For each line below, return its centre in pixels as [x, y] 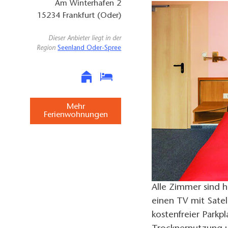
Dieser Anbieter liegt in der [85, 39]
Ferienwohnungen [76, 115]
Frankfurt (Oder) [92, 16]
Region [47, 49]
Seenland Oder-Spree [90, 49]
